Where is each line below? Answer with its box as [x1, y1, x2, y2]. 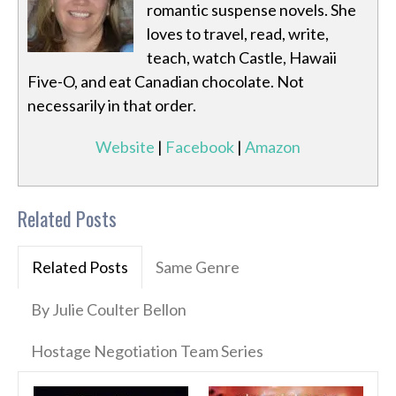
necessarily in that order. [27, 95, 196, 116]
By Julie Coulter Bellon [31, 300, 187, 320]
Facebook [165, 137, 234, 157]
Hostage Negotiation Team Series [31, 341, 263, 362]
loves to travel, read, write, [147, 24, 329, 44]
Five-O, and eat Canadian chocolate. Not [27, 72, 304, 92]
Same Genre [156, 257, 240, 278]
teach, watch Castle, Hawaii [147, 48, 337, 68]
